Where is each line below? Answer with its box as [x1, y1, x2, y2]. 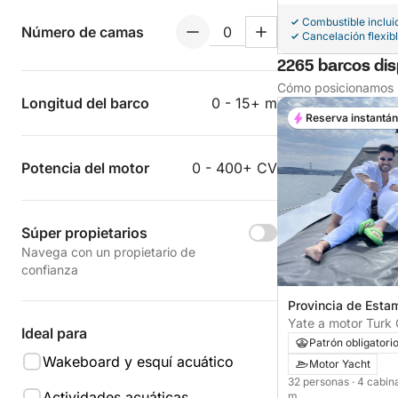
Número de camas [21, 23, 144, 41]
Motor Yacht [309, 357, 370, 371]
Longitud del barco [21, 94, 149, 112]
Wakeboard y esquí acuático [43, 353, 234, 370]
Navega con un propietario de [21, 244, 195, 259]
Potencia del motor [21, 159, 149, 177]
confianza [21, 262, 78, 277]
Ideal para [21, 324, 87, 342]
